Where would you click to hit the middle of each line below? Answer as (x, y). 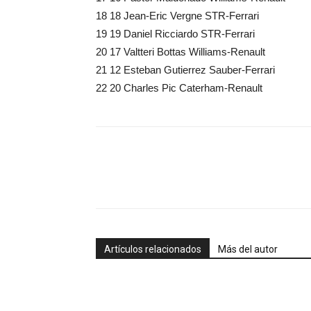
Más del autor (248, 249)
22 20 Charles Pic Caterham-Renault (179, 88)
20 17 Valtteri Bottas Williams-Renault (180, 52)
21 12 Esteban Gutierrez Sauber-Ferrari (185, 70)
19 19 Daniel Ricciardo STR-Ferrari (175, 34)
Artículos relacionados (153, 249)
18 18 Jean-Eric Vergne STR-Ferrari (177, 16)
